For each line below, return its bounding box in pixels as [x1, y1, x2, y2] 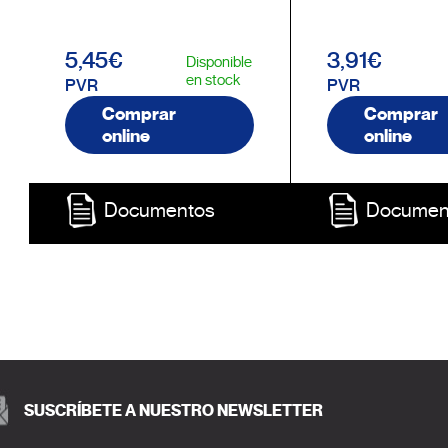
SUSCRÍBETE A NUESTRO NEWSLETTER [24, 400, 323, 421]
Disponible [186, 53, 253, 71]
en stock [186, 71, 241, 89]
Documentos [104, 198, 216, 223]
